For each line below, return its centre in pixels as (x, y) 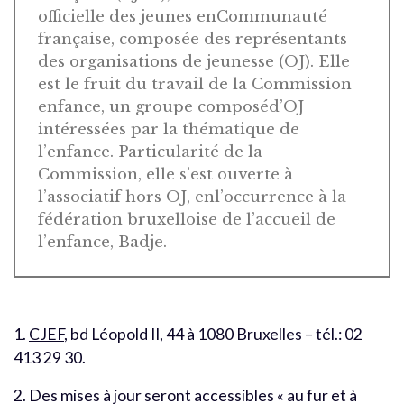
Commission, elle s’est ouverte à (165, 174)
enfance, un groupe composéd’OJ (171, 106)
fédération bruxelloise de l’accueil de (187, 219)
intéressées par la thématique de (169, 129)
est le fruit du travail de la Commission (195, 84)
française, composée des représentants (193, 39)
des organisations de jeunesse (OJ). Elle (194, 61)
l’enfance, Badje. (102, 242)
